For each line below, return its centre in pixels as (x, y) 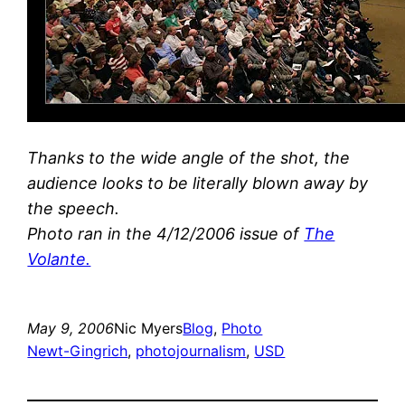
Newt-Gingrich (78, 350)
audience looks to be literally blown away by (198, 183)
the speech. (74, 208)
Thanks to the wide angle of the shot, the (189, 157)
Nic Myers (149, 328)
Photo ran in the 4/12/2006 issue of (166, 233)
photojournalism (191, 350)
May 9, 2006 (71, 328)
